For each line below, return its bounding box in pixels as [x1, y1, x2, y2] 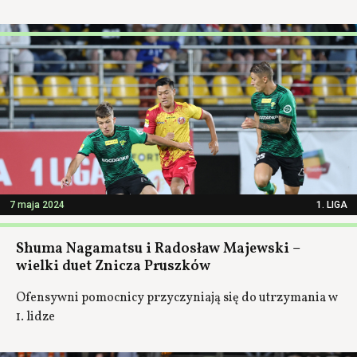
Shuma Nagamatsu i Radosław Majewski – [16, 239, 300, 259]
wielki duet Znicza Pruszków [16, 257, 210, 277]
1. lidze [16, 308, 55, 326]
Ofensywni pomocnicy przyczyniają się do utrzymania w [16, 289, 338, 307]
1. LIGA [316, 199, 347, 210]
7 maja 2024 [10, 199, 65, 210]
